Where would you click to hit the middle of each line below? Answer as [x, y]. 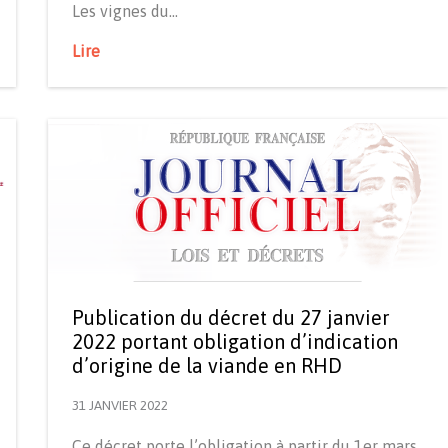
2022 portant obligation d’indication [235, 342]
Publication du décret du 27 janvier [231, 318]
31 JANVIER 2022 [120, 406]
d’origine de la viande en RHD [207, 366]
